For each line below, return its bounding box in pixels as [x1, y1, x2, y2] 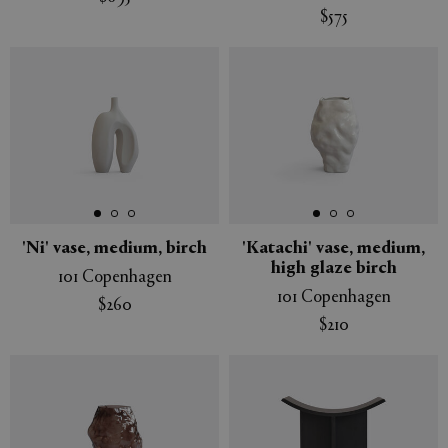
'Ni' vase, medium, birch [22, 239, 207, 258]
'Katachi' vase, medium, [242, 239, 425, 258]
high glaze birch [270, 259, 397, 278]
